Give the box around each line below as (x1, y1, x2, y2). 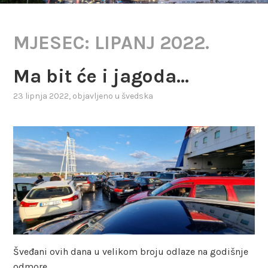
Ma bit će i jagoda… (13, 65, 190, 87)
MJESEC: (13, 31, 95, 54)
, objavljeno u (69, 91, 122, 102)
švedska (121, 91, 154, 102)
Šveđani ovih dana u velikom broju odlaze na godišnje (13, 246, 249, 258)
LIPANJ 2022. (95, 31, 210, 54)
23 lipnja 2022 (13, 91, 69, 102)
